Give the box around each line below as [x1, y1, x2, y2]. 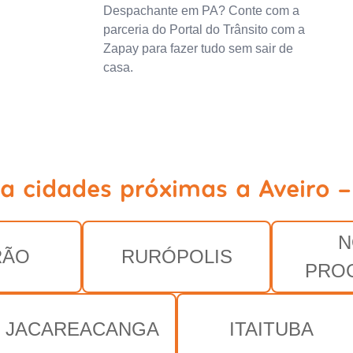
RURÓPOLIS [121, 245, 232, 267]
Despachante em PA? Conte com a [102, 3, 299, 17]
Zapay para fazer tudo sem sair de [102, 41, 293, 55]
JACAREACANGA [5, 318, 159, 340]
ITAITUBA [229, 318, 314, 340]
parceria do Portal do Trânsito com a [102, 22, 305, 36]
